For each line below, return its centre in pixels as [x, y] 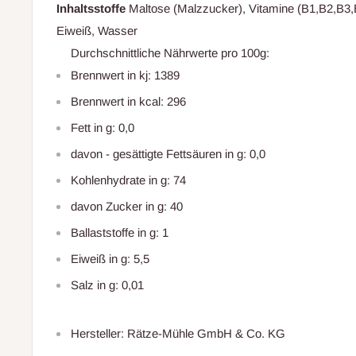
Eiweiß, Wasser [97, 30]
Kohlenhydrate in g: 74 [128, 180]
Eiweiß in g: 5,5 [110, 258]
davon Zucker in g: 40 [127, 206]
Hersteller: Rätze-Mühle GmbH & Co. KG [178, 333]
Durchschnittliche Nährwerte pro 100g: [170, 52]
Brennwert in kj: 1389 [125, 75]
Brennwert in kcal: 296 [128, 101]
